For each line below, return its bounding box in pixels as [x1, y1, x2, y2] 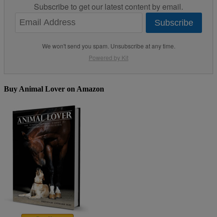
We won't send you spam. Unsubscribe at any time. [42, 41, 175, 50]
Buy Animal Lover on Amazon [4, 84, 104, 93]
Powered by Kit [89, 53, 128, 62]
